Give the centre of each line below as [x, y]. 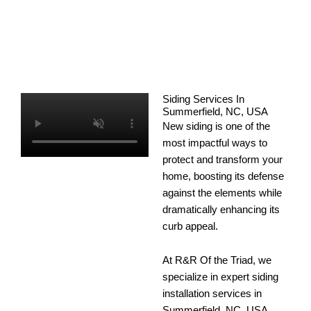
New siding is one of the [216, 126]
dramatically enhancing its [221, 209]
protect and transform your [222, 159]
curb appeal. [190, 226]
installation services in [212, 294]
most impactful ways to [215, 143]
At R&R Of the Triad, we [217, 261]
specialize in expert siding [220, 277]
